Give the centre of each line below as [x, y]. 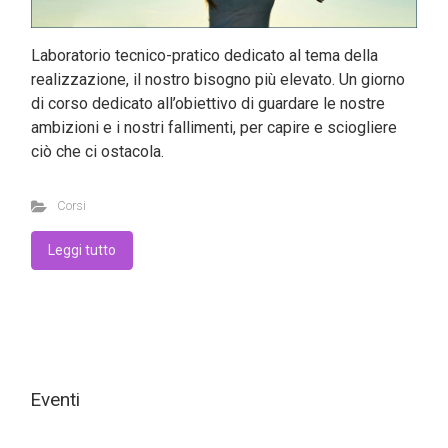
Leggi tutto [82, 250]
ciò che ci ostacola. [97, 152]
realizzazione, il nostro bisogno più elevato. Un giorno [218, 80]
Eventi [55, 399]
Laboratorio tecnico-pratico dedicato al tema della [204, 56]
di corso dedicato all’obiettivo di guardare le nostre [208, 104]
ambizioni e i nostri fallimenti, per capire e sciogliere [214, 128]
